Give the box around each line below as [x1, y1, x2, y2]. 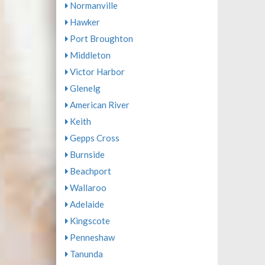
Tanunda [67, 248, 103, 259]
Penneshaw [67, 232, 115, 243]
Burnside [67, 149, 105, 160]
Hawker [67, 17, 100, 27]
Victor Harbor [67, 66, 125, 77]
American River [67, 99, 130, 110]
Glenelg [67, 83, 101, 93]
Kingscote [67, 215, 110, 226]
